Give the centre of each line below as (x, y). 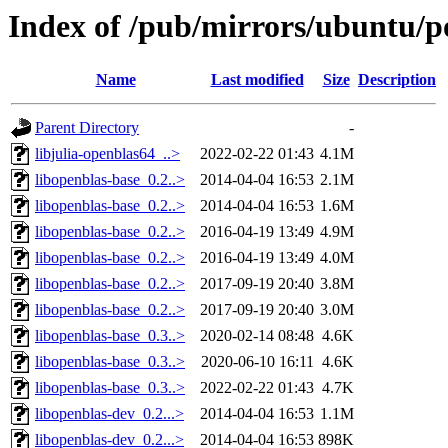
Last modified (257, 80)
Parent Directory (87, 128)
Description (397, 80)
